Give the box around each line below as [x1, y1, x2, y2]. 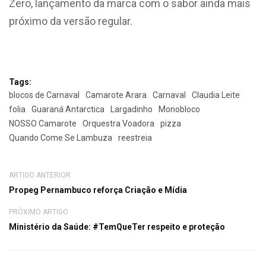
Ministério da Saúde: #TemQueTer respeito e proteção [9, 221, 225, 232]
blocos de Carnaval [9, 90, 80, 100]
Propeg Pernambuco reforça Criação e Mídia [9, 185, 187, 195]
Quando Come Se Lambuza [9, 132, 112, 142]
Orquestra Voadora [83, 118, 154, 128]
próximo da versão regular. [9, 14, 132, 27]
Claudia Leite [192, 90, 240, 100]
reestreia [118, 132, 152, 142]
